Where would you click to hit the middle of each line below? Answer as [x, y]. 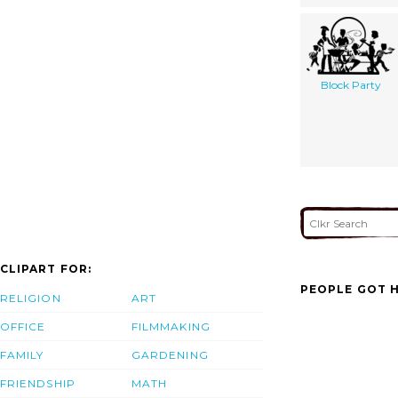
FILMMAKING [171, 327]
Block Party [350, 84]
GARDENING [170, 355]
